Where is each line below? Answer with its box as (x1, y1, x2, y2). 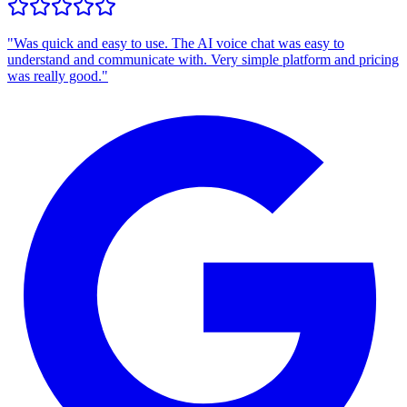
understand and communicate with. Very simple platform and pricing (7, 51, 399, 67)
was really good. (7, 67, 102, 84)
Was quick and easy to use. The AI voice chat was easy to (14, 35, 344, 51)
